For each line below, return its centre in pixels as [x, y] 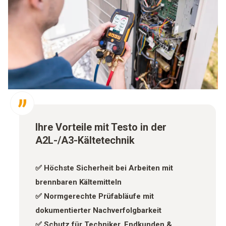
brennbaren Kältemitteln [78, 182]
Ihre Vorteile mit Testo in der [101, 127]
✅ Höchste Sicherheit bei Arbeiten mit [104, 168]
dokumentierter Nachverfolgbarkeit [98, 211]
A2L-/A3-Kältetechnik [85, 140]
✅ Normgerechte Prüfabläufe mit [95, 196]
